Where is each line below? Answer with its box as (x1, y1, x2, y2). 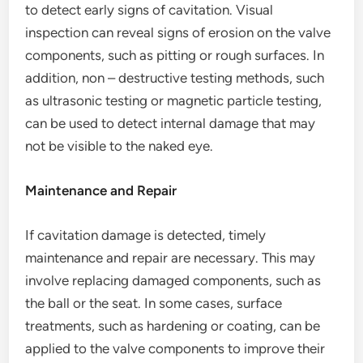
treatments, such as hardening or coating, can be (25, 318, 321, 334)
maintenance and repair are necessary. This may (25, 250, 316, 266)
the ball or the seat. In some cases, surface (25, 295, 283, 311)
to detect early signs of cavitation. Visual (25, 2, 274, 18)
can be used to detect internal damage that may (25, 115, 316, 131)
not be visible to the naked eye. (25, 138, 214, 154)
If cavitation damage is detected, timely (25, 227, 267, 243)
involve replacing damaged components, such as (25, 272, 322, 288)
